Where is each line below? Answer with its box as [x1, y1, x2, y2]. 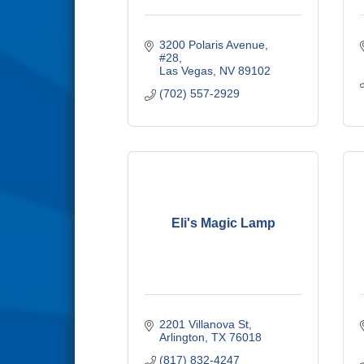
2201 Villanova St [158, 318, 249, 331]
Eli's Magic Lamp [171, 215, 275, 230]
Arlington [158, 331, 205, 344]
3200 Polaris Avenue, [158, 38, 268, 51]
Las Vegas [158, 64, 213, 77]
